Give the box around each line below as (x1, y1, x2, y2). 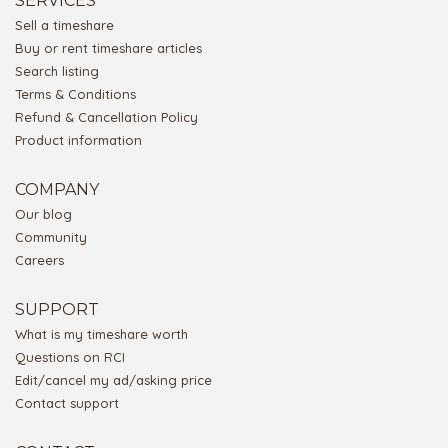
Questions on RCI (15, 349, 125, 366)
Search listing (15, 63, 99, 80)
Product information (15, 132, 142, 149)
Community (15, 229, 87, 246)
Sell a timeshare (15, 17, 114, 34)
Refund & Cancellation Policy (15, 109, 198, 126)
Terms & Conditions (15, 86, 136, 103)
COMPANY (15, 180, 99, 200)
